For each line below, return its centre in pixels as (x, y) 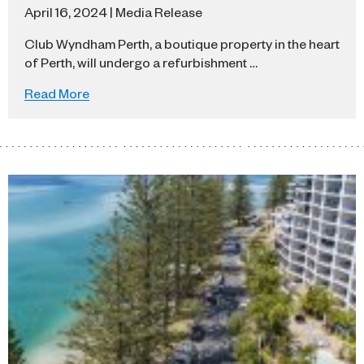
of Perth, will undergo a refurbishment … (141, 62)
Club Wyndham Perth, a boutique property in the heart (182, 43)
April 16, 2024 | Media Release (113, 12)
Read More (57, 93)
